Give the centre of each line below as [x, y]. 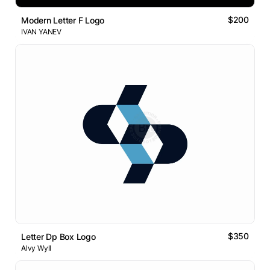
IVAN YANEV [41, 32]
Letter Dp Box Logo [58, 237]
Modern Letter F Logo [63, 20]
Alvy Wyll [36, 248]
